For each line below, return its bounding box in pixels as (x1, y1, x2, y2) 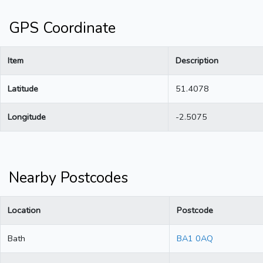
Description (176, 55, 218, 67)
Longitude (8, 111, 46, 123)
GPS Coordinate (9, 18, 116, 39)
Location (8, 204, 41, 217)
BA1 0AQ (177, 232, 213, 245)
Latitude (8, 83, 38, 95)
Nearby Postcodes (9, 168, 128, 188)
